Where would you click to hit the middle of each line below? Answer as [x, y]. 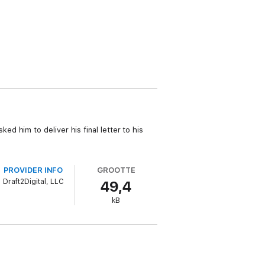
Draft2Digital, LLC [33, 182]
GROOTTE [116, 170]
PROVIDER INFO [33, 170]
